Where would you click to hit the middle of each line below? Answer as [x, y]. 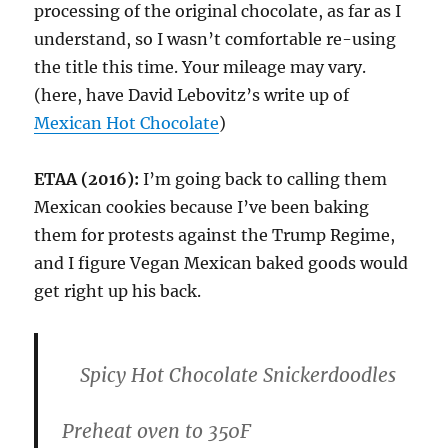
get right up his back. [118, 291]
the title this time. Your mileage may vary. [200, 67]
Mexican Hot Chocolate [127, 123]
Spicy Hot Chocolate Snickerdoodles [238, 375]
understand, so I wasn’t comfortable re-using [215, 39]
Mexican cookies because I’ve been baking [202, 207]
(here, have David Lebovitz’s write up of [192, 95]
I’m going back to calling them [263, 179]
